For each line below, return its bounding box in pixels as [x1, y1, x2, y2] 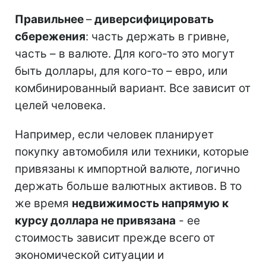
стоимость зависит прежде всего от [15, 230, 215, 245]
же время [15, 196, 72, 210]
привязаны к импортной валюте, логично [15, 161, 240, 176]
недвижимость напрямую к [72, 196, 229, 210]
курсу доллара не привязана [15, 213, 176, 227]
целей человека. [15, 98, 106, 112]
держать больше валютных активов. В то [15, 179, 242, 193]
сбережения [15, 29, 85, 43]
